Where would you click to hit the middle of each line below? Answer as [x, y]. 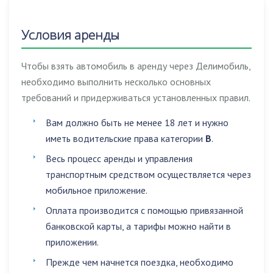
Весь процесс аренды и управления [119, 158]
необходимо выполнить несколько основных [116, 82]
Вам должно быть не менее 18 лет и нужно [137, 122]
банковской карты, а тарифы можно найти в [138, 226]
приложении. [72, 242]
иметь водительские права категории [126, 138]
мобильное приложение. [97, 190]
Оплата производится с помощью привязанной [144, 210]
